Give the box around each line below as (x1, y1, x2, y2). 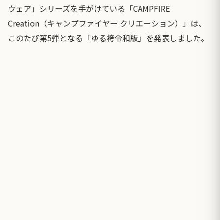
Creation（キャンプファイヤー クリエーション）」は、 (8, 17, 206, 29)
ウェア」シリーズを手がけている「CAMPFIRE (8, 2, 170, 15)
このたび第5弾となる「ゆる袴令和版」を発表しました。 (8, 32, 209, 44)
